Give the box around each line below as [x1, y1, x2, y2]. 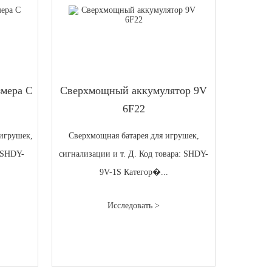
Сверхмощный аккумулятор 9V [60, 84, 208, 97]
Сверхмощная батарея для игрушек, [68, 131, 199, 141]
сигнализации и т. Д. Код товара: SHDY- [59, 149, 209, 159]
